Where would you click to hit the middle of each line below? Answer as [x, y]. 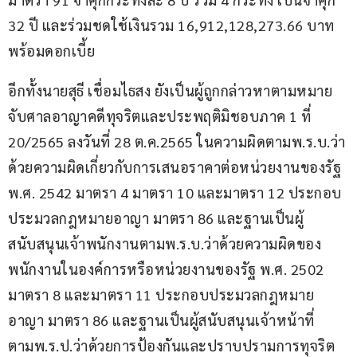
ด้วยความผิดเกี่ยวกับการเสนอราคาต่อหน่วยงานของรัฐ [177, 167]
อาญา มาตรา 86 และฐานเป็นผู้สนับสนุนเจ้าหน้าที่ [161, 320]
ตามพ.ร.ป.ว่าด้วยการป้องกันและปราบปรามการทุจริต [173, 346]
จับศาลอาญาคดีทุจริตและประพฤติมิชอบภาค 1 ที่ [161, 116]
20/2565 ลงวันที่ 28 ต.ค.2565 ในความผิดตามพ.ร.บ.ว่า [177, 142]
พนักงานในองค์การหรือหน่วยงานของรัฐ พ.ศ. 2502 [168, 269]
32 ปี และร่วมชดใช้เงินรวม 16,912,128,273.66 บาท [173, 25]
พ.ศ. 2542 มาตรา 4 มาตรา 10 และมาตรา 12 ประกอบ [175, 193]
